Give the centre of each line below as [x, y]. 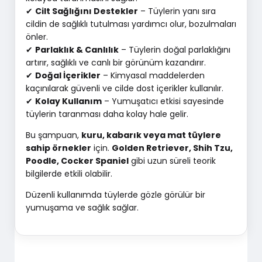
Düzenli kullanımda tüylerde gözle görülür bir [115, 194]
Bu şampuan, [53, 135]
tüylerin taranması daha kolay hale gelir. [107, 114]
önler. [37, 37]
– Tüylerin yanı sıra [177, 11]
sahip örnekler [58, 148]
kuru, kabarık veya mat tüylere [151, 135]
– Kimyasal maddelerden [152, 75]
